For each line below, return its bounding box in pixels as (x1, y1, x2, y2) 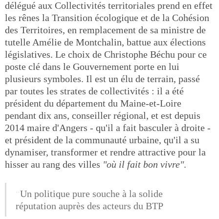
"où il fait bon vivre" (103, 159, 184, 170)
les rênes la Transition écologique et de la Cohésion (5, 12, 209, 23)
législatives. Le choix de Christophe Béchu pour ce (5, 49, 207, 60)
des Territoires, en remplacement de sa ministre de (5, 24, 206, 35)
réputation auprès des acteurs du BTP (16, 200, 163, 211)
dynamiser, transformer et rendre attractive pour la (5, 147, 206, 157)
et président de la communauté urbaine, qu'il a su (5, 134, 199, 145)
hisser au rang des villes (5, 159, 103, 170)
